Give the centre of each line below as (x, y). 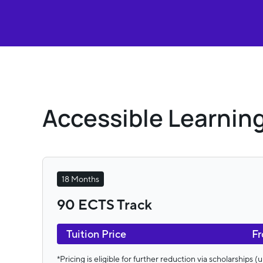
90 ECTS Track (104, 205)
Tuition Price (96, 234)
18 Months (80, 179)
